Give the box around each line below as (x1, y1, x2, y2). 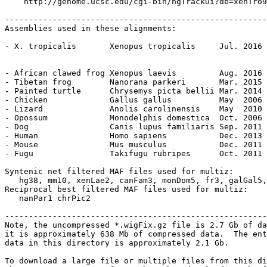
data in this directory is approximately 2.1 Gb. (5, 238, 229, 247)
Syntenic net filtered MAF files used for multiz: (5, 167, 234, 176)
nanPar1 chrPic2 (5, 194, 91, 203)
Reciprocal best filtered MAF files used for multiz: (5, 185, 248, 194)
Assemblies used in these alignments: (5, 24, 176, 33)
